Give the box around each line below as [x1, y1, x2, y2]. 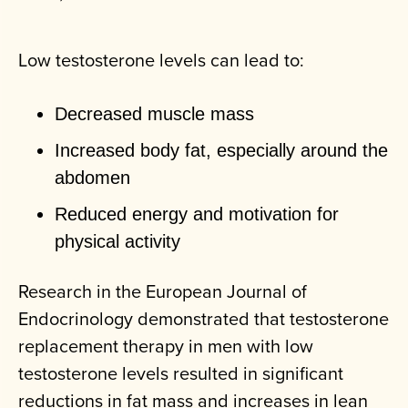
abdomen [55, 168, 130, 189]
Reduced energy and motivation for [55, 204, 339, 225]
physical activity [55, 231, 180, 252]
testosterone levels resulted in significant [18, 360, 343, 387]
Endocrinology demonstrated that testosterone [18, 305, 389, 332]
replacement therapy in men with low [18, 332, 313, 360]
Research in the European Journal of [18, 278, 307, 305]
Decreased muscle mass [55, 104, 254, 125]
